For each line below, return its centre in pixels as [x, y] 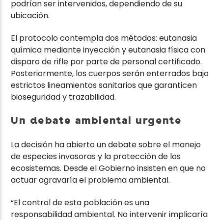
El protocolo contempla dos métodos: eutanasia [104, 38]
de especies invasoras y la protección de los [96, 156]
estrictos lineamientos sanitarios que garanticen [104, 85]
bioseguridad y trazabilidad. [64, 97]
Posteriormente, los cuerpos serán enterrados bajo [110, 74]
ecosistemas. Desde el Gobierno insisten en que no [109, 168]
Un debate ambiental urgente [96, 120]
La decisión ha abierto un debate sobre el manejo [106, 144]
